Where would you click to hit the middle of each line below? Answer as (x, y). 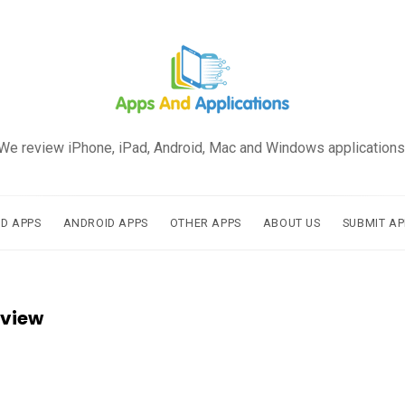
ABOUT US (292, 223)
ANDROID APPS (105, 223)
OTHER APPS (205, 223)
